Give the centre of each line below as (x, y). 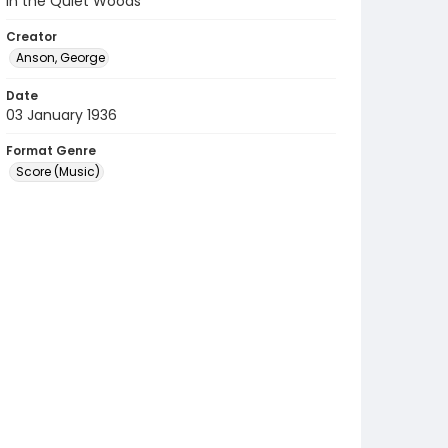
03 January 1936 (61, 115)
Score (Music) (58, 171)
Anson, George (60, 57)
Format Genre (51, 150)
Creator (31, 36)
